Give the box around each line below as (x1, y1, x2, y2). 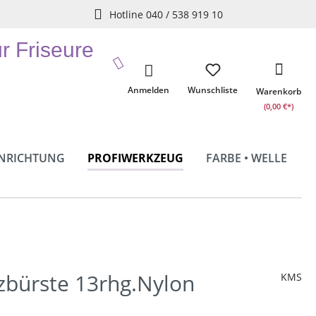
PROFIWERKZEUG (87, 150, 183, 166)
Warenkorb (256, 85, 301, 97)
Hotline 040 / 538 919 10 (109, 7, 223, 21)
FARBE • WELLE (206, 150, 287, 166)
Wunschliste (188, 84, 238, 96)
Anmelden (128, 84, 169, 96)
